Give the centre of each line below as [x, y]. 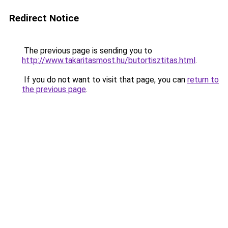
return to [203, 80]
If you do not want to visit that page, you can [105, 80]
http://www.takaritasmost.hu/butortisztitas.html [109, 60]
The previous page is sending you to [87, 51]
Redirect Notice [44, 18]
